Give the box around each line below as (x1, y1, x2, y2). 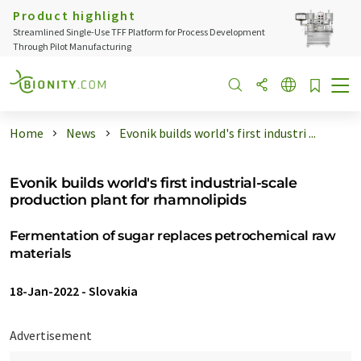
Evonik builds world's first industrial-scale (10, 174, 297, 191)
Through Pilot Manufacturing (13, 40, 131, 52)
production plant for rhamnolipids (10, 191, 247, 208)
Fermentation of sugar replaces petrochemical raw (10, 228, 336, 243)
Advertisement (10, 327, 92, 343)
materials (10, 246, 72, 261)
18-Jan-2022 (10, 283, 79, 299)
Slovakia (89, 283, 138, 299)
